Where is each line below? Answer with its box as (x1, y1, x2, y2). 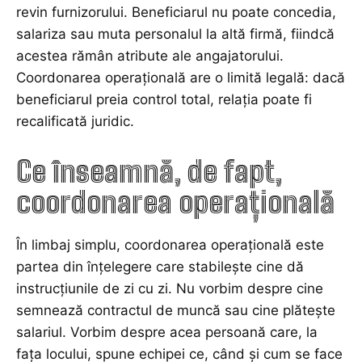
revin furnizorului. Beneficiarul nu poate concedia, (16, 4, 336, 21)
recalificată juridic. (16, 113, 134, 130)
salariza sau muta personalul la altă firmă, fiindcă (16, 26, 335, 43)
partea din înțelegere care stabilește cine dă (16, 259, 304, 276)
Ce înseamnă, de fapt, (16, 154, 282, 190)
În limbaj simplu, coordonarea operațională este (16, 237, 324, 254)
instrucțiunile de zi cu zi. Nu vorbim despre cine (16, 280, 323, 297)
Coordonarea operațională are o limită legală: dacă (16, 69, 345, 86)
